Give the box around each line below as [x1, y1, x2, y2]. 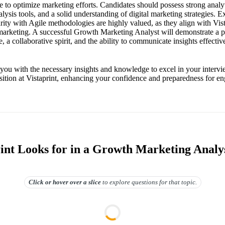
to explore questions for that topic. [102, 178, 197, 186]
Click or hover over [28, 178, 82, 186]
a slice [81, 178, 101, 186]
